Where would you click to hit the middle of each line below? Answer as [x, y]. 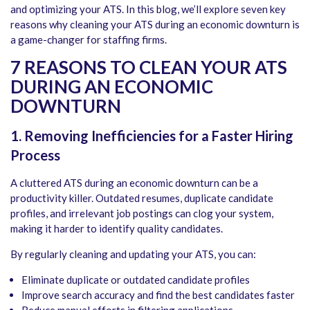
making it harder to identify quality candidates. [117, 229]
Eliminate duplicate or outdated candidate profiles [136, 280]
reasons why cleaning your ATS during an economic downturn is [155, 25]
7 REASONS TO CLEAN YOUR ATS [149, 67]
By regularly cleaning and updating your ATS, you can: [133, 254]
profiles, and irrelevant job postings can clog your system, [142, 213]
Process [35, 155]
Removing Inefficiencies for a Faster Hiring [157, 136]
